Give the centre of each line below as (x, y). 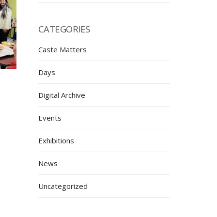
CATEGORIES (64, 29)
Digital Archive (62, 95)
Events (50, 118)
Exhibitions (56, 140)
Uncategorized (63, 186)
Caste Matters (62, 49)
